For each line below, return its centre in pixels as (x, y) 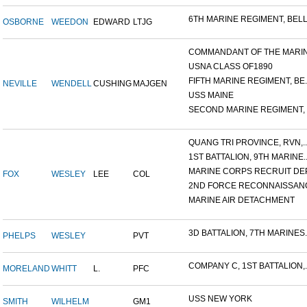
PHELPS (19, 236)
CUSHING (112, 84)
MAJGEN (150, 84)
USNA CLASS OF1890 (231, 67)
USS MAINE (211, 96)
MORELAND (26, 269)
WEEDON (70, 22)
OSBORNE (23, 22)
